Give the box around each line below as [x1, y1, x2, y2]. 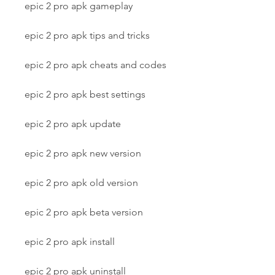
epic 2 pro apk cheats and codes [25, 59, 166, 71]
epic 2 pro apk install [25, 236, 115, 247]
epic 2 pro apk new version [25, 147, 141, 159]
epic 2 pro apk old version [25, 177, 138, 188]
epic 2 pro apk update [25, 118, 121, 130]
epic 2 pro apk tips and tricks [25, 29, 150, 41]
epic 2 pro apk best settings [25, 88, 145, 100]
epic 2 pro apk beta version [25, 206, 143, 218]
